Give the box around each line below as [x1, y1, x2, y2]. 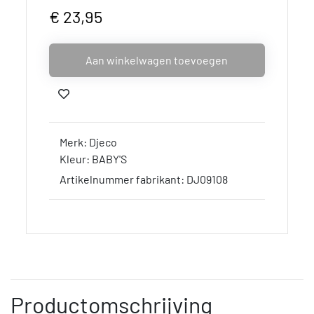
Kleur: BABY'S [60, 152, 128, 165]
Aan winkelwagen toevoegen [86, 53, 228, 67]
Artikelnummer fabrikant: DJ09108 [60, 172, 228, 186]
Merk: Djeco [60, 135, 118, 149]
